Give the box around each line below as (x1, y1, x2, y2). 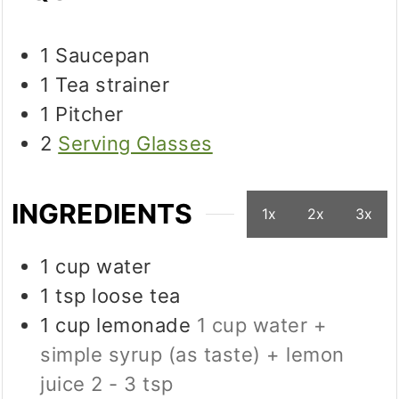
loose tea (92, 283, 181, 307)
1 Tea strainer (40, 73, 170, 97)
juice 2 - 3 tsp (40, 371, 174, 395)
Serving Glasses (58, 132, 213, 156)
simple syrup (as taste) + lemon (40, 342, 345, 366)
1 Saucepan (40, 44, 151, 68)
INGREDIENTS (12, 198, 193, 231)
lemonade (96, 313, 191, 337)
